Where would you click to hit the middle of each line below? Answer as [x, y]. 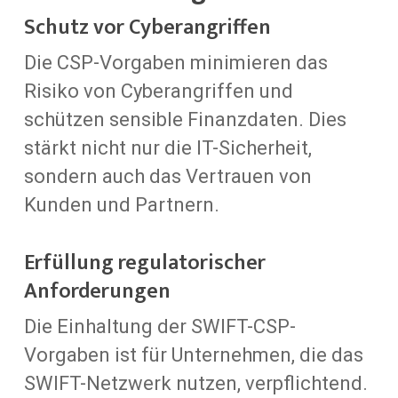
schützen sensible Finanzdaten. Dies [185, 119]
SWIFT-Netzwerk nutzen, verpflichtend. [195, 383]
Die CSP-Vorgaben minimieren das [175, 62]
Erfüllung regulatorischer [144, 263]
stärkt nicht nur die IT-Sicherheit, [167, 147]
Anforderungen [97, 291]
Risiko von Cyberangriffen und [158, 91]
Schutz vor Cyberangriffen [147, 27]
